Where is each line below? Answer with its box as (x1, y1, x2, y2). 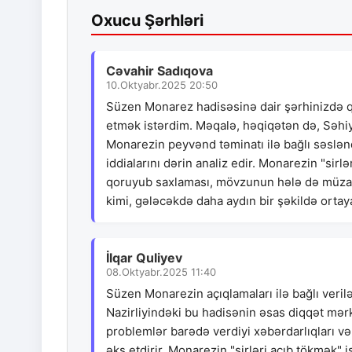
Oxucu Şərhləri (91, 11, 203, 31)
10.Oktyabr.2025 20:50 (106, 79, 218, 92)
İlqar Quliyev (106, 250, 182, 266)
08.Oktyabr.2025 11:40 (106, 266, 216, 279)
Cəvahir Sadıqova (106, 63, 213, 79)
